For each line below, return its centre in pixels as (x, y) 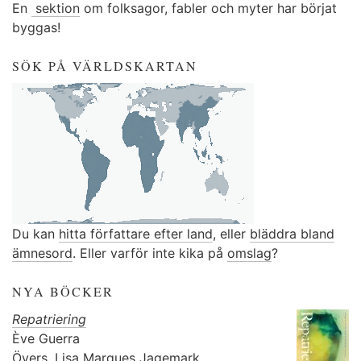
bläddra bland (292, 234)
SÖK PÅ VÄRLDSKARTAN (105, 65)
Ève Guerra (46, 338)
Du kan (35, 234)
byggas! (36, 27)
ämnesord (42, 253)
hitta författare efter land (136, 234)
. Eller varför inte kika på (150, 253)
